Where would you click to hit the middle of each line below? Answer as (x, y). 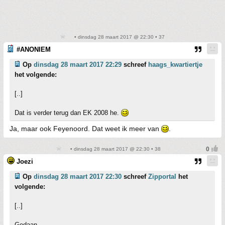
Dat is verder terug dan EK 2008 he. (68, 113)
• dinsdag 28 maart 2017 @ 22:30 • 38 (115, 149)
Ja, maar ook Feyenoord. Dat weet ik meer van (85, 128)
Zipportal (162, 176)
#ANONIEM (34, 49)
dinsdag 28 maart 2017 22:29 (78, 64)
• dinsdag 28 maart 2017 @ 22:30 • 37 (119, 37)
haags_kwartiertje (175, 64)
